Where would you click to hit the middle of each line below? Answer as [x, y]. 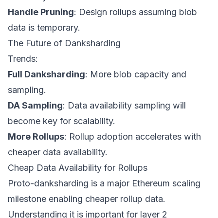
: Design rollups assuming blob [136, 12]
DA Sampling [35, 105]
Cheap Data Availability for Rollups [78, 168]
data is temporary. [44, 27]
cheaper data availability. [58, 152]
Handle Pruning [41, 12]
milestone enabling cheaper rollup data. [87, 199]
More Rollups [36, 136]
